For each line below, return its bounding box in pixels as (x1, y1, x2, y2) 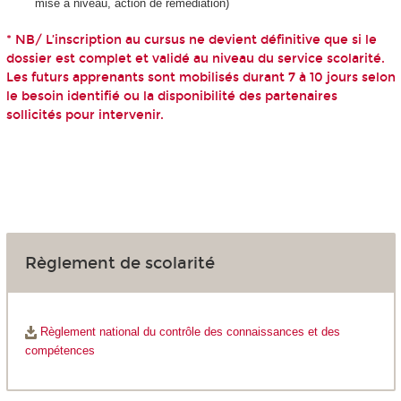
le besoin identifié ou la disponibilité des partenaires (5, 88, 337, 104)
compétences (24, 343, 95, 357)
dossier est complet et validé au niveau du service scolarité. (5, 50, 385, 66)
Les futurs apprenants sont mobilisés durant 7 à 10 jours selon (5, 69, 396, 85)
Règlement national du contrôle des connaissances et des (36, 324, 340, 338)
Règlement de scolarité (24, 252, 215, 273)
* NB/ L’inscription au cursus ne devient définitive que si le (5, 31, 377, 47)
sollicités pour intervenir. (5, 107, 164, 123)
